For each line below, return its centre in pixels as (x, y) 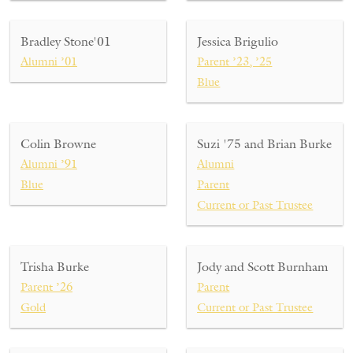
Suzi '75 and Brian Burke (265, 144)
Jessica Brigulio (238, 41)
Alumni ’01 (49, 61)
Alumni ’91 (49, 164)
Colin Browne (58, 144)
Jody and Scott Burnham (263, 267)
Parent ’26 (46, 287)
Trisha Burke (55, 267)
